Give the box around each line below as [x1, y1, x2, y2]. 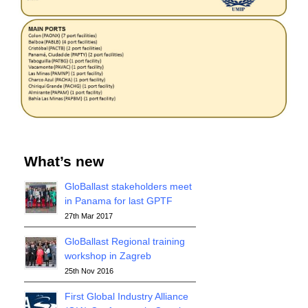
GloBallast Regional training [65, 236, 185, 247]
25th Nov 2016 [65, 267, 113, 275]
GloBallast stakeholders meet [65, 181, 192, 192]
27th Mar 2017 [65, 212, 113, 220]
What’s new [24, 153, 104, 169]
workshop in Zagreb [65, 250, 151, 261]
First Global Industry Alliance [65, 291, 188, 302]
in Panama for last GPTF [65, 195, 173, 206]
